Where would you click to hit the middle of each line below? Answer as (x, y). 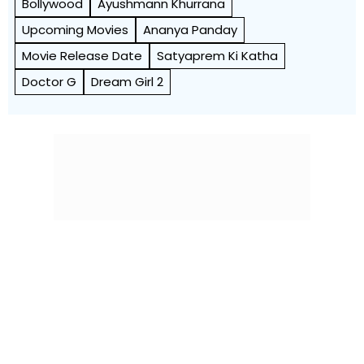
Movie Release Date (82, 55)
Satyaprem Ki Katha (217, 55)
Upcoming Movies (75, 29)
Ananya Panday (190, 29)
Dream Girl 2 (127, 81)
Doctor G (49, 81)
